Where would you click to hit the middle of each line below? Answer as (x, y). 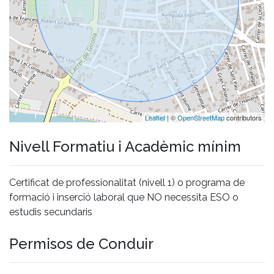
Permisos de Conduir (81, 243)
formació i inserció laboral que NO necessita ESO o (124, 197)
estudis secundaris (51, 212)
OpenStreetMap (201, 117)
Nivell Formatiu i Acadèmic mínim (125, 146)
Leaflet (155, 117)
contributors (243, 117)
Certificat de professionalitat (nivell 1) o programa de (127, 182)
